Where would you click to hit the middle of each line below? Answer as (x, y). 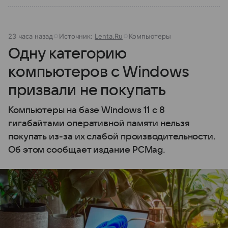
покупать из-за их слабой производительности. (112, 137)
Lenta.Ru (109, 36)
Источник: (77, 36)
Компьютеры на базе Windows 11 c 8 (87, 110)
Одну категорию (67, 54)
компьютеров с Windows (99, 72)
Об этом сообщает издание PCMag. (87, 150)
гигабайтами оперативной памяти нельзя (99, 124)
